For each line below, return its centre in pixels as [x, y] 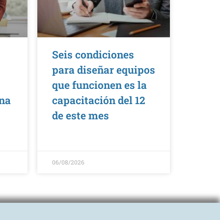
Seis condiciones [93, 54]
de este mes [81, 115]
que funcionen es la [99, 85]
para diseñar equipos [104, 69]
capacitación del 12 [99, 100]
